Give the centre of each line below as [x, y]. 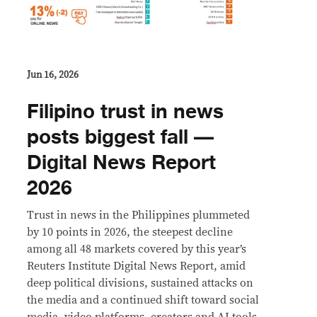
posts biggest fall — [120, 137]
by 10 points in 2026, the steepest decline [130, 232]
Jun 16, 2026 [53, 75]
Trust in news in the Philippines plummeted [138, 215]
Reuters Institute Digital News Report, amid [136, 266]
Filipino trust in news [125, 111]
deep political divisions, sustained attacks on [140, 283]
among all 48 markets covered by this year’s [137, 249]
